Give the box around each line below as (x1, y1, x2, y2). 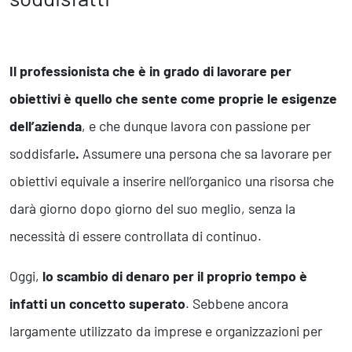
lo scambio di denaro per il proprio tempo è (42, 267, 307, 285)
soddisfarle (9, 145, 75, 163)
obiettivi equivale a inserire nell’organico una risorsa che (9, 172, 334, 190)
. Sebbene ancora (185, 295, 288, 313)
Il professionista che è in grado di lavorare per (9, 62, 291, 80)
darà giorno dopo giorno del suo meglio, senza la (9, 200, 295, 218)
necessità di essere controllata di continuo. (9, 227, 262, 245)
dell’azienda (9, 117, 82, 135)
